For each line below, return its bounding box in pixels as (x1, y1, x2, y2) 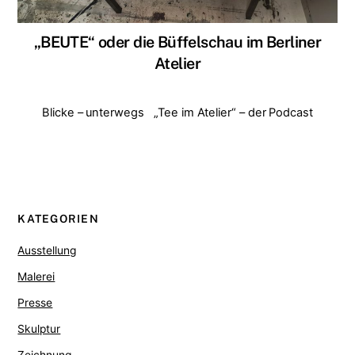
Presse (17, 296, 53, 309)
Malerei (17, 269, 55, 283)
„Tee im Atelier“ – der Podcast (154, 105, 313, 120)
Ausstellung (17, 243, 77, 257)
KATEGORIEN (17, 212, 99, 226)
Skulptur (17, 322, 61, 335)
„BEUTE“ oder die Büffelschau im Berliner (33, 32, 322, 51)
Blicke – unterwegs (42, 105, 144, 120)
